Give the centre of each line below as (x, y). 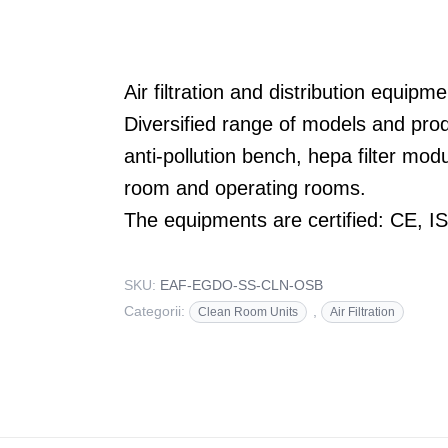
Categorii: (156, 311)
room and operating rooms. (245, 188)
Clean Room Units (248, 312)
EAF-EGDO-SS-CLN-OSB (241, 285)
